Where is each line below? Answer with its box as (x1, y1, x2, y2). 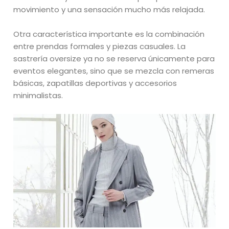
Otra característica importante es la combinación (13, 29, 205, 40)
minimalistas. (13, 90, 63, 101)
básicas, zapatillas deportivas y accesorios (13, 78, 177, 89)
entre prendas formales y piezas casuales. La (13, 41, 186, 52)
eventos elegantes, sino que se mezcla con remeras (13, 65, 215, 77)
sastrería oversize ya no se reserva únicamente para (13, 53, 215, 64)
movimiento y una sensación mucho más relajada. (13, 4, 205, 15)
